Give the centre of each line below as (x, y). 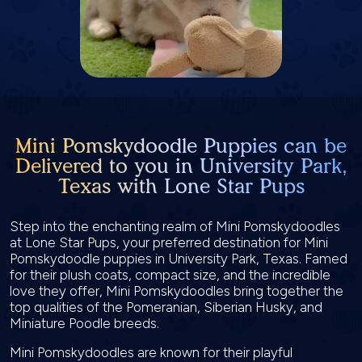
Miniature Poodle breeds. (86, 323)
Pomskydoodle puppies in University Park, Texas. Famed (179, 259)
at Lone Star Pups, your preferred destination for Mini (169, 242)
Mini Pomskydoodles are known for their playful (151, 352)
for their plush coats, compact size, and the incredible (170, 275)
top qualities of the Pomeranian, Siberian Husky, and (166, 307)
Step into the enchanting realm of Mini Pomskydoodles (175, 226)
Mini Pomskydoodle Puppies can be (181, 145)
